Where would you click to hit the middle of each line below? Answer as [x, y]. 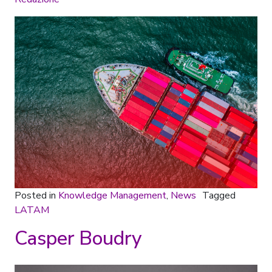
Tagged [219, 195]
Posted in [36, 195]
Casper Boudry [78, 238]
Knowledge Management [112, 195]
